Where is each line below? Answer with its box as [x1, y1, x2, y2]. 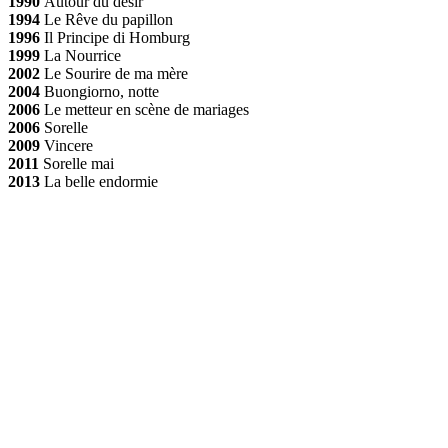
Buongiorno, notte [44, 82, 159, 100]
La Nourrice [44, 46, 121, 64]
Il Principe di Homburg [40, 28, 190, 46]
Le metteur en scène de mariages [44, 100, 249, 118]
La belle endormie [40, 172, 158, 190]
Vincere [40, 136, 93, 154]
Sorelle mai [39, 154, 114, 172]
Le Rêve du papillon [40, 10, 173, 28]
